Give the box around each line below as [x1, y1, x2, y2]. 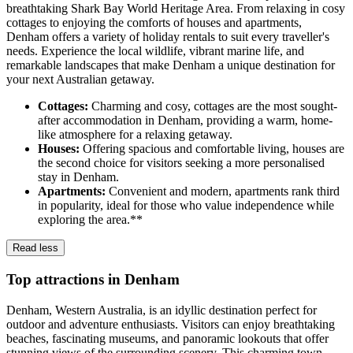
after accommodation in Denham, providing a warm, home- [38, 113, 333, 128]
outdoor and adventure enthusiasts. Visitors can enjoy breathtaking [6, 317, 335, 331]
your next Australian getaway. [6, 72, 154, 87]
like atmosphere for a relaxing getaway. [38, 128, 232, 142]
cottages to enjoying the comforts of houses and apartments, [6, 16, 302, 30]
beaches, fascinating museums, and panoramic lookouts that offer [6, 331, 329, 345]
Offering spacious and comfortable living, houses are [83, 142, 344, 156]
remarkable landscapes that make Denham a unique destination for [6, 58, 335, 72]
